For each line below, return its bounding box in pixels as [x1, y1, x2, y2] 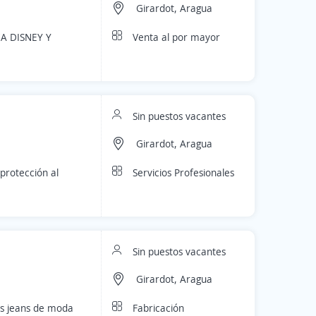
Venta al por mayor [133, 30, 220, 44]
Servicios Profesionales [133, 166, 234, 179]
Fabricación [133, 301, 184, 315]
